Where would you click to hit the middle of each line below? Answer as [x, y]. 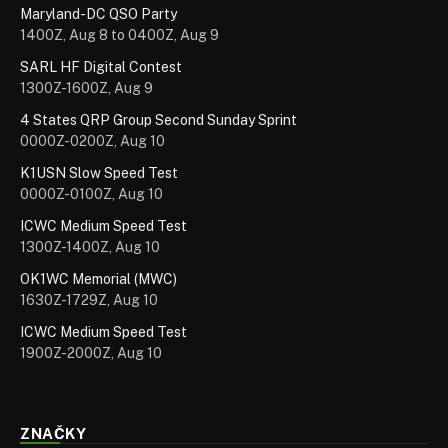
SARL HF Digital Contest [101, 67]
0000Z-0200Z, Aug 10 [92, 141]
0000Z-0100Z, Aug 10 [91, 194]
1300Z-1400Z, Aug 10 [90, 247]
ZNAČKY [53, 434]
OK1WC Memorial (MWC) [98, 279]
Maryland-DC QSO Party [98, 14]
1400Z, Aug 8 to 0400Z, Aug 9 [119, 35]
